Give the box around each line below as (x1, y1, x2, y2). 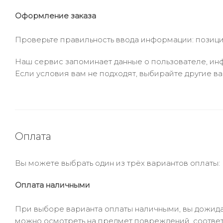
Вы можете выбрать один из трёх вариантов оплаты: (15, 158, 220, 168)
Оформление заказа (15, 11, 96, 20)
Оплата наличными (15, 180, 90, 190)
